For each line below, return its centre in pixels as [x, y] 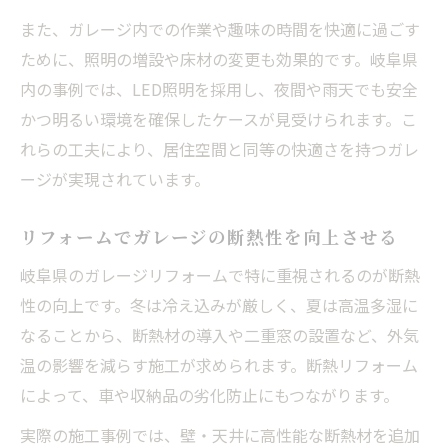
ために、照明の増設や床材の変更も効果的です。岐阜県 [219, 58]
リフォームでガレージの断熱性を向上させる [209, 236]
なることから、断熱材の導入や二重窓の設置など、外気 [219, 334]
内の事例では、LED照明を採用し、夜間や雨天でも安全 [219, 88]
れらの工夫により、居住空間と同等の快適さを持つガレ [219, 148]
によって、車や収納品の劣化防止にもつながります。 [209, 394]
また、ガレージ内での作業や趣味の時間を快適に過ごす [220, 28]
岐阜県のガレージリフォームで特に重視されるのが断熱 [220, 274]
